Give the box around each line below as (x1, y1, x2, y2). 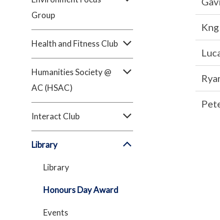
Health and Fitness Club (31, 38, 118, 49)
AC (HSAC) (31, 82, 73, 93)
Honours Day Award (43, 185, 118, 195)
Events (43, 207, 68, 218)
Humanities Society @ (31, 67, 111, 77)
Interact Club (31, 111, 80, 121)
